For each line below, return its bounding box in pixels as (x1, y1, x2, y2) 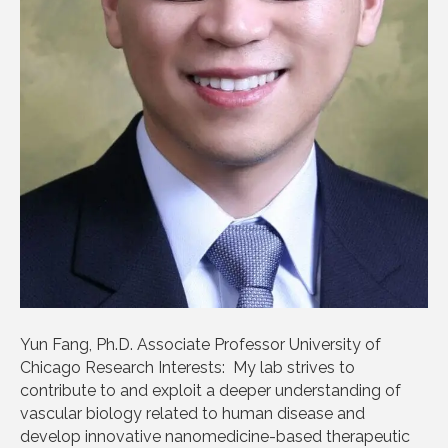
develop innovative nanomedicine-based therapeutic (20, 426, 410, 446)
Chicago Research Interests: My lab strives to (20, 357, 355, 377)
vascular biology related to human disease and (20, 403, 365, 423)
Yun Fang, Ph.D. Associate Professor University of (20, 334, 381, 354)
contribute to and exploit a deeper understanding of (20, 380, 401, 400)
